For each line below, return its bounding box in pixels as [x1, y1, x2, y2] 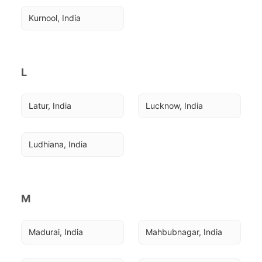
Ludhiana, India [29, 139, 87, 149]
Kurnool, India [29, 13, 81, 23]
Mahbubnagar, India [146, 227, 222, 237]
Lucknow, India [146, 101, 203, 111]
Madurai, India [29, 227, 83, 237]
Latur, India [29, 101, 71, 111]
